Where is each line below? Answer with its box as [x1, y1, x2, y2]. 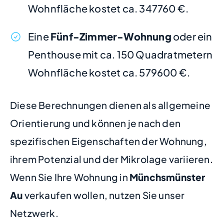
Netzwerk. [10, 206, 58, 219]
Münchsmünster [129, 170, 205, 183]
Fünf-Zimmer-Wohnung [50, 30, 171, 42]
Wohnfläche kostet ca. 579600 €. [28, 66, 190, 78]
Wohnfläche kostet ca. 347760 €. [28, 2, 189, 14]
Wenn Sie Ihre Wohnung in [10, 170, 129, 183]
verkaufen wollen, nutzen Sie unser [22, 188, 185, 201]
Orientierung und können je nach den [10, 116, 181, 129]
